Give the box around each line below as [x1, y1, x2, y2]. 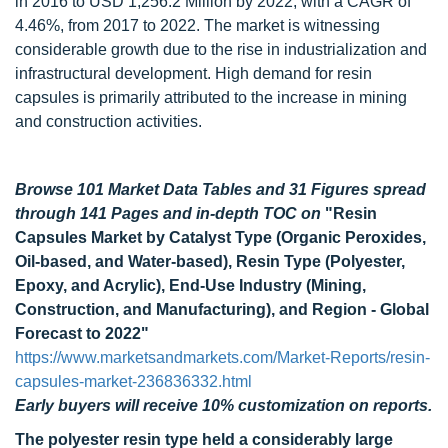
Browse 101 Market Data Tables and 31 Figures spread [15, 181, 426, 198]
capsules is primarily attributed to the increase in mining [15, 89, 407, 106]
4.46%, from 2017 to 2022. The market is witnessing [15, 17, 380, 34]
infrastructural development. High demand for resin [15, 65, 372, 82]
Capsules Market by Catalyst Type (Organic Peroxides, [15, 229, 426, 246]
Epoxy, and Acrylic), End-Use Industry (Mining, [15, 277, 366, 294]
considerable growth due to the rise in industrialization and [15, 41, 427, 58]
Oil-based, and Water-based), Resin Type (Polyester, [15, 253, 405, 270]
